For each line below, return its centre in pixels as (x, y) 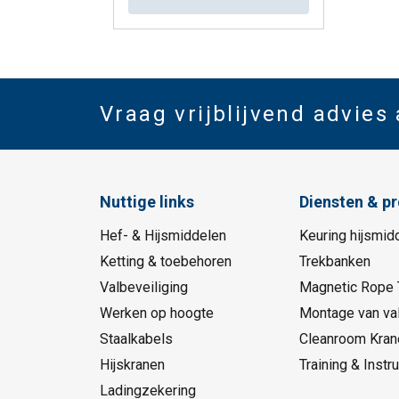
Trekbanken (334, 262)
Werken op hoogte (157, 313)
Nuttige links (147, 202)
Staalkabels (136, 339)
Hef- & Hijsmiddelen (163, 236)
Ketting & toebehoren (166, 262)
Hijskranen (132, 365)
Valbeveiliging (144, 288)
